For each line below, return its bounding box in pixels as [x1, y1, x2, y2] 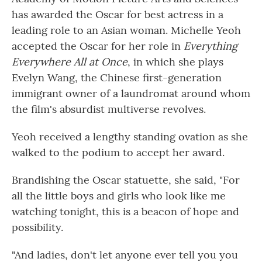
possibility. [12, 220, 63, 235]
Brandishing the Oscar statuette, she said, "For [12, 173, 240, 187]
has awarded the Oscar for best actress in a [12, 8, 223, 22]
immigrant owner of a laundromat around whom [12, 87, 250, 101]
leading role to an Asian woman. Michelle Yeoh [12, 23, 241, 37]
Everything [184, 39, 237, 53]
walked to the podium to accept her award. [12, 146, 225, 160]
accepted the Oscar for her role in [12, 39, 184, 53]
